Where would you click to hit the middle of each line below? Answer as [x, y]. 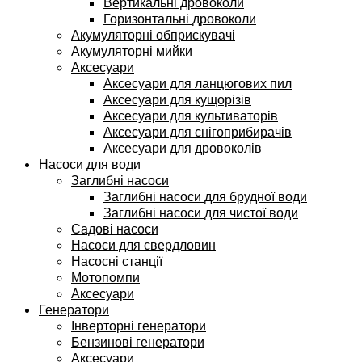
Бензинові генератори [138, 341]
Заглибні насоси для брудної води [205, 196]
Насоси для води [90, 164]
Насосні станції [117, 261]
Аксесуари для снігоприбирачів [198, 131]
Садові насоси [115, 228]
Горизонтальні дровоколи [180, 18]
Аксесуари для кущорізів [177, 99]
